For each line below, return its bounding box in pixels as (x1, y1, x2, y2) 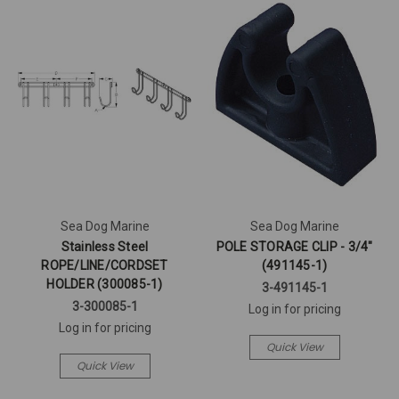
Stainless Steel (61, 240, 149, 255)
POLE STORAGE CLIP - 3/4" (216, 240, 373, 255)
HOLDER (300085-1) (46, 277, 163, 292)
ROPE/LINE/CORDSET (41, 258, 168, 273)
